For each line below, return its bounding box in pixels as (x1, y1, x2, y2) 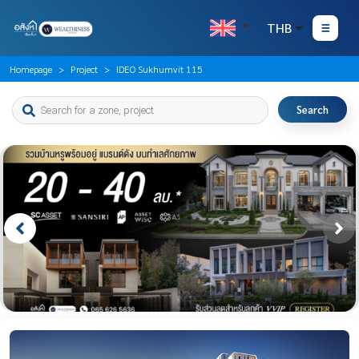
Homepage (10, 63, 52, 76)
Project (71, 63, 98, 76)
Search (296, 103, 329, 117)
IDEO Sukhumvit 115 (116, 63, 203, 76)
